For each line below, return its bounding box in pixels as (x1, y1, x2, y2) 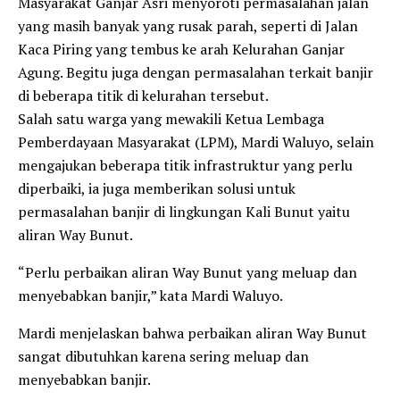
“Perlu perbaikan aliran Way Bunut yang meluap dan (18, 262, 357, 282)
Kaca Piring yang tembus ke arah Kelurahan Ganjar (18, 38, 345, 59)
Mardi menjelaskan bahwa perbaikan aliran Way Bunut (18, 322, 367, 343)
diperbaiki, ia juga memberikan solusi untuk (18, 178, 296, 198)
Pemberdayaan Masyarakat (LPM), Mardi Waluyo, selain (18, 131, 374, 152)
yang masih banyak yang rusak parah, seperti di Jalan (18, 15, 358, 36)
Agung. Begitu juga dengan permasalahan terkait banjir (18, 62, 373, 82)
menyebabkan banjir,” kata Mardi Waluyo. (18, 285, 283, 305)
